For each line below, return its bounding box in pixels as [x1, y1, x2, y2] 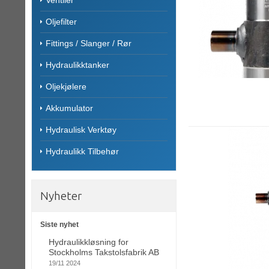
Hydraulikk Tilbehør [46, 146, 119, 156]
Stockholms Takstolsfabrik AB [49, 247, 159, 258]
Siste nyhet [40, 220, 79, 229]
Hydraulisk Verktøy [46, 124, 116, 134]
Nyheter [40, 189, 82, 202]
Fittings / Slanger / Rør [46, 38, 131, 48]
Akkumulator [46, 103, 93, 113]
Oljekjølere [46, 81, 86, 91]
